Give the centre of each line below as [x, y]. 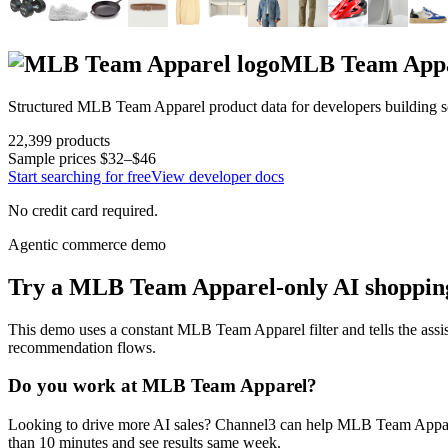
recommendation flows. [82, 347]
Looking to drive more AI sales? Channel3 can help [170, 425]
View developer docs [217, 176]
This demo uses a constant [92, 329]
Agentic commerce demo [87, 244]
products [81, 140]
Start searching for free [79, 176]
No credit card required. [83, 210]
